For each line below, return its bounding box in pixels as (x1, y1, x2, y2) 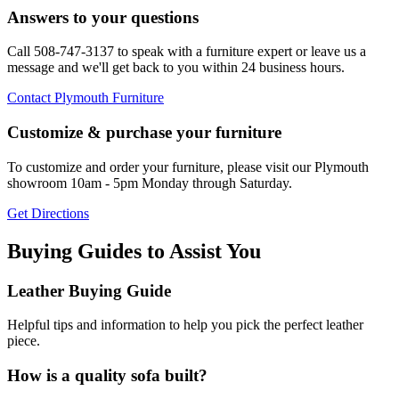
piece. (7, 333, 40, 349)
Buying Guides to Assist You (7, 239, 261, 263)
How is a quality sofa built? (7, 365, 208, 385)
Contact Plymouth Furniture (7, 90, 164, 106)
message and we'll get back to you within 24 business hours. (7, 60, 345, 76)
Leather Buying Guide (7, 281, 171, 300)
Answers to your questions (7, 7, 199, 27)
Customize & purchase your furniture (7, 122, 281, 142)
